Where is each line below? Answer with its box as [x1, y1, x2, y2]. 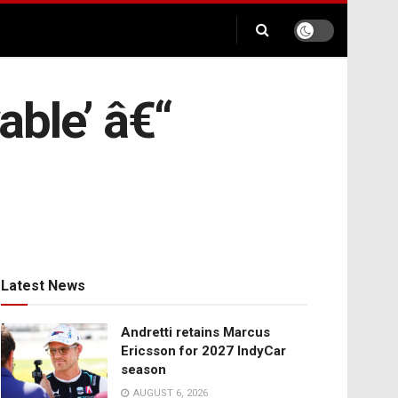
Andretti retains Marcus [121, 324, 270, 341]
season [121, 362, 166, 378]
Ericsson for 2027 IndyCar [121, 343, 286, 360]
